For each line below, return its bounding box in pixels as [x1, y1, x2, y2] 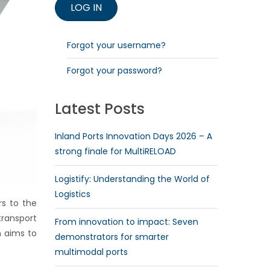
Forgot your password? [67, 64, 162, 77]
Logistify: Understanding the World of [55, 173, 210, 185]
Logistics [55, 188, 90, 200]
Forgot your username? [67, 39, 166, 51]
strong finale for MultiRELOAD [55, 145, 176, 157]
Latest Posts [55, 99, 145, 119]
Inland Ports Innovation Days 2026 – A [55, 130, 212, 142]
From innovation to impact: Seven [55, 216, 198, 228]
